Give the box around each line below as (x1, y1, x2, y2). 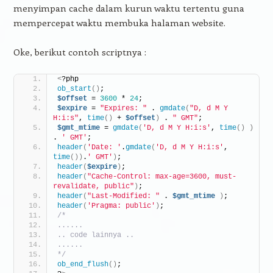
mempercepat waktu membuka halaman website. (13, 16, 225, 29)
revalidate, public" (52, 182, 134, 191)
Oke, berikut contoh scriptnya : (13, 45, 146, 58)
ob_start (57, 84, 91, 93)
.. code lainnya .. (57, 230, 134, 239)
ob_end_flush (57, 260, 108, 269)
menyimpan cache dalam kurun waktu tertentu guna (13, 1, 244, 14)
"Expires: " (99, 104, 147, 113)
